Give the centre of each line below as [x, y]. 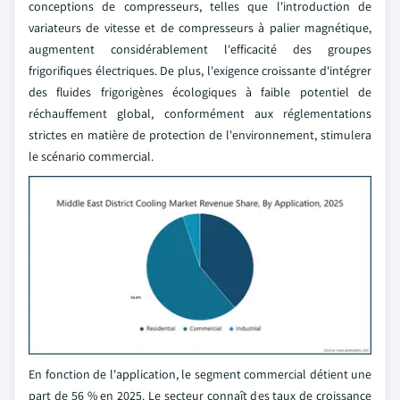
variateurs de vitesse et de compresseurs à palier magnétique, [200, 27]
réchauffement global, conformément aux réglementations [200, 113]
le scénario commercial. [91, 156]
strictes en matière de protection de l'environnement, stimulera [200, 134]
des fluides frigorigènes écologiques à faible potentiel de [200, 92]
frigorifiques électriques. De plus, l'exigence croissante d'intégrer [200, 70]
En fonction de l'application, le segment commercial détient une [200, 375]
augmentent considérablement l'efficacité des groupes [200, 49]
